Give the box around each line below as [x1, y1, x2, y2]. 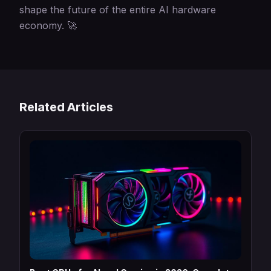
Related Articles [19, 100, 113, 114]
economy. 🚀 [19, 19, 77, 31]
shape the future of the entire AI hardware [19, 4, 216, 16]
